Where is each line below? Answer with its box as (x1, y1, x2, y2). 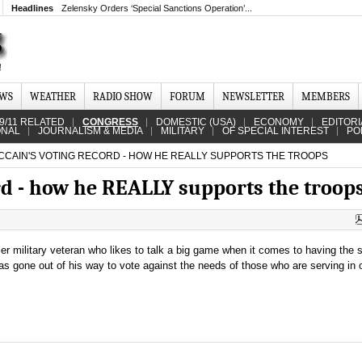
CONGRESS (82, 116, 138, 128)
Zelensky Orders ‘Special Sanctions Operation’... (61, 3, 252, 13)
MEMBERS (301, 90, 350, 103)
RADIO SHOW (93, 90, 153, 103)
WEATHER (30, 90, 76, 103)
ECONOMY (254, 116, 304, 128)
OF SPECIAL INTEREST (222, 125, 329, 137)
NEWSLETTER (222, 90, 284, 103)
